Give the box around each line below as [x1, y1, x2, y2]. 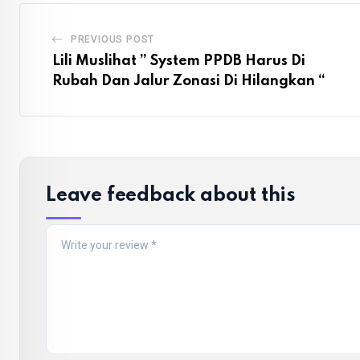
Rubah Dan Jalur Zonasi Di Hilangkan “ [52, 74, 325, 89]
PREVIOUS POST [70, 34, 155, 46]
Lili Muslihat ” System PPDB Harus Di [52, 54, 305, 69]
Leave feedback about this [46, 186, 296, 207]
